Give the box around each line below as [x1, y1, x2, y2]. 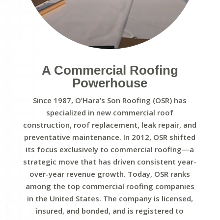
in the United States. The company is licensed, [27, 193, 193, 203]
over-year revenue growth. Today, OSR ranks [29, 168, 191, 179]
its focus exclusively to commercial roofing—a [26, 144, 194, 154]
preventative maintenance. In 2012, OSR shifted [24, 132, 196, 142]
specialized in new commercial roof [46, 107, 174, 117]
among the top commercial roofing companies [25, 181, 194, 191]
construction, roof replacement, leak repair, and [23, 119, 197, 130]
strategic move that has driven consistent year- [23, 156, 197, 166]
